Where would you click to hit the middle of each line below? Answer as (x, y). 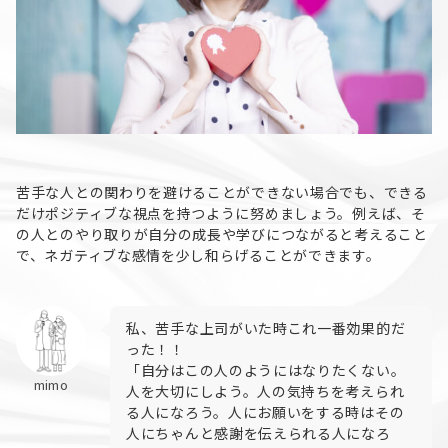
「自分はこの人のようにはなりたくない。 (266, 370)
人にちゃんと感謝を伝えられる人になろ (258, 433)
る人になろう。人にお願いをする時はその (265, 412)
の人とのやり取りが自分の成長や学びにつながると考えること (222, 234)
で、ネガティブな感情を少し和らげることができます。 (198, 255)
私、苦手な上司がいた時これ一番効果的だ (266, 328)
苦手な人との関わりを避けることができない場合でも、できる (222, 192)
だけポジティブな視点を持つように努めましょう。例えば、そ (221, 213)
